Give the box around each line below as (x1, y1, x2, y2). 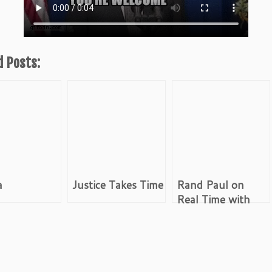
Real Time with (177, 192, 250, 208)
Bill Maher (177, 206, 227, 222)
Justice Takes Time (72, 177, 163, 193)
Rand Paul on (177, 177, 244, 193)
